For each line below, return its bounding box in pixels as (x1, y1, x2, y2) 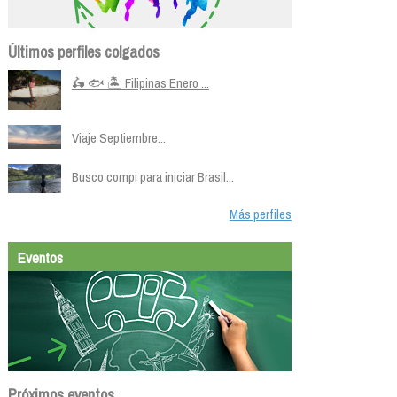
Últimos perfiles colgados (7, 40, 160, 63)
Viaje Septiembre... (71, 128, 166, 147)
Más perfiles (229, 205, 292, 224)
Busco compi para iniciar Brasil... (71, 167, 234, 186)
